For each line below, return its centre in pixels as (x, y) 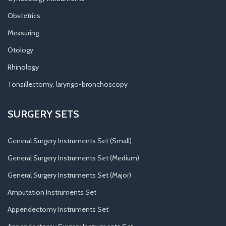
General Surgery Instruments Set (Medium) (73, 158)
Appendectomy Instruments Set (58, 209)
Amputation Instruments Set (52, 192)
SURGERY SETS (43, 114)
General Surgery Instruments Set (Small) (70, 140)
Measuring (23, 33)
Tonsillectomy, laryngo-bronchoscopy (68, 84)
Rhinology (23, 67)
